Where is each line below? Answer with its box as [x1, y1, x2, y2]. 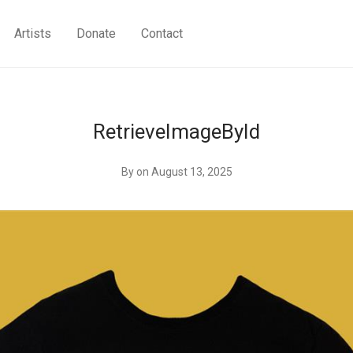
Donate [76, 26, 117, 42]
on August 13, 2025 [136, 165, 232, 178]
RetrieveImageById [93, 120, 260, 143]
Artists [14, 26, 52, 42]
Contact [141, 26, 184, 42]
